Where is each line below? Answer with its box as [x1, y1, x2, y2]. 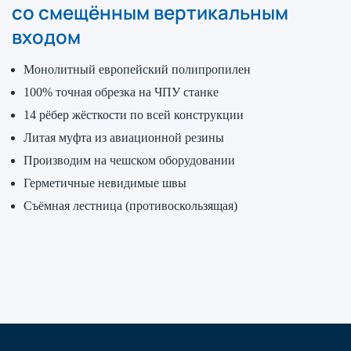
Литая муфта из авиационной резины [24, 131, 224, 144]
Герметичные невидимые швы [24, 176, 186, 190]
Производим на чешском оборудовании [24, 154, 235, 167]
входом [12, 24, 81, 49]
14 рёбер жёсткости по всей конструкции [24, 108, 244, 121]
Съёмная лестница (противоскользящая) [24, 199, 237, 212]
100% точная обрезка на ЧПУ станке [24, 85, 219, 99]
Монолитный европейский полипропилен [24, 63, 251, 76]
